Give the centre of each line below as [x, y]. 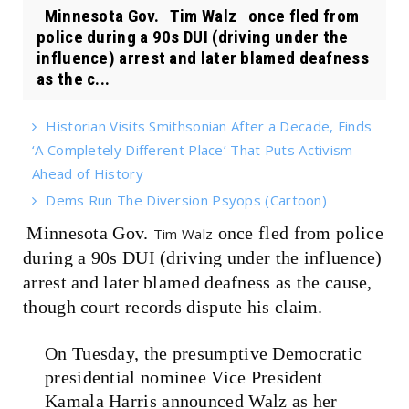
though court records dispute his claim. [173, 306]
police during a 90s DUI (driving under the [193, 37]
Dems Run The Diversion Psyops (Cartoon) [187, 199]
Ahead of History [88, 173]
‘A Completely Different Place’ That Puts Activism [193, 149]
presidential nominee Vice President [184, 377]
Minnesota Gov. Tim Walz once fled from [198, 16]
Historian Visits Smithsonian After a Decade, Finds [209, 126]
